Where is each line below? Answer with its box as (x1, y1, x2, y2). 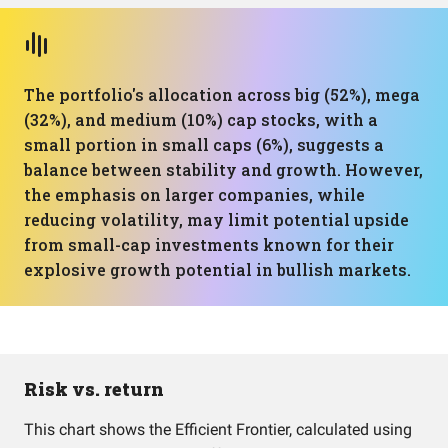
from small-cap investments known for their (24, 234, 394, 255)
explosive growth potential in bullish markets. (24, 259, 411, 280)
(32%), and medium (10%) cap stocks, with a (24, 109, 378, 130)
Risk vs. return (24, 377, 164, 401)
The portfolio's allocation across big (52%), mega (24, 84, 420, 105)
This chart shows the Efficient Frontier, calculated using (24, 420, 412, 439)
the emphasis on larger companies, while (24, 184, 365, 205)
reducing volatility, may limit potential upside (24, 209, 409, 230)
